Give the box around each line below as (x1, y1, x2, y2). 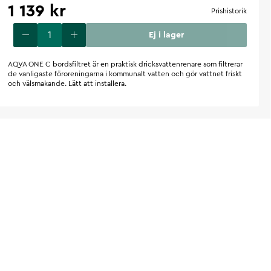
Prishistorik (211, 7, 247, 15)
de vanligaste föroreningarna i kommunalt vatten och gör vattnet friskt (8, 70, 243, 77)
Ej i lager (149, 30, 184, 39)
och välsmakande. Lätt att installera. (8, 79, 127, 87)
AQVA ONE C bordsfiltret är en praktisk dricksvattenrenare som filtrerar (8, 60, 243, 68)
